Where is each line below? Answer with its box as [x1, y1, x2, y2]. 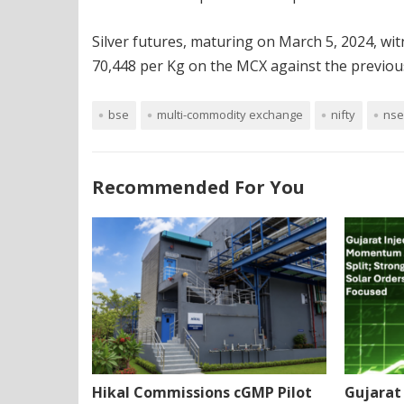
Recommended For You [92, 175, 305, 200]
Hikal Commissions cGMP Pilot [92, 381, 312, 402]
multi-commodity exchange [157, 106, 303, 124]
